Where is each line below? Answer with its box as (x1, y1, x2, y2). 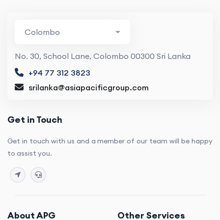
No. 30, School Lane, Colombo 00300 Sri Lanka (15, 51, 191, 61)
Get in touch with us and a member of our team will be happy (7, 137, 213, 146)
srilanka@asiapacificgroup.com (28, 82, 149, 93)
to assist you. (7, 149, 52, 158)
